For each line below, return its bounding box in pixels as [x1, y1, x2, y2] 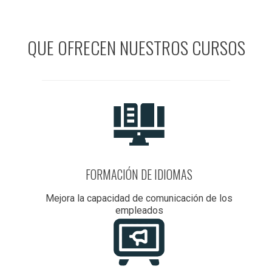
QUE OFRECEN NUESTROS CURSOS [27, 33, 245, 60]
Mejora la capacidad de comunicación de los [46, 192, 233, 204]
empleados [115, 204, 163, 216]
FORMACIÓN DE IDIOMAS [86, 165, 192, 183]
